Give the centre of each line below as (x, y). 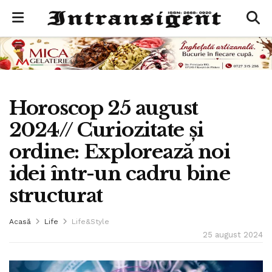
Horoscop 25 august (104, 108)
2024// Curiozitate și (107, 130)
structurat (56, 195)
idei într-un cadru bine (120, 173)
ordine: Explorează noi (120, 151)
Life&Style (90, 221)
